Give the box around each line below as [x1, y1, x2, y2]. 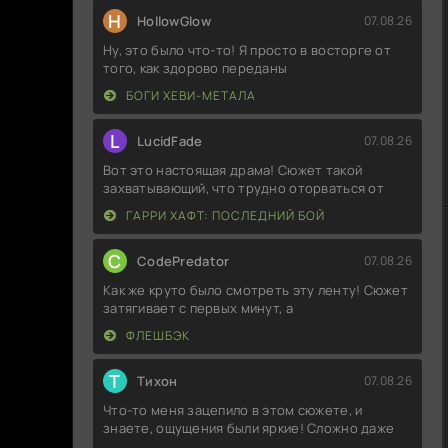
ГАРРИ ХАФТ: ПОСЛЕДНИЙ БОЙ [123, 206, 325, 224]
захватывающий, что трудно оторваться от [103, 178, 384, 197]
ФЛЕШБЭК [123, 326, 190, 344]
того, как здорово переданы [103, 58, 288, 77]
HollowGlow [137, 11, 211, 30]
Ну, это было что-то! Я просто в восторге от [103, 40, 392, 59]
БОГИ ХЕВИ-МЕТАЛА [123, 86, 256, 104]
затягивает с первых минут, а [103, 298, 293, 317]
